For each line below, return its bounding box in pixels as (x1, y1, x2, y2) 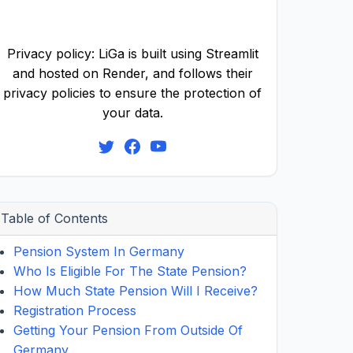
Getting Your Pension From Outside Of (13, 322, 243, 338)
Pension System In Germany (13, 243, 184, 259)
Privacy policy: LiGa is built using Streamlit (6, 46, 258, 61)
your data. (102, 105, 163, 121)
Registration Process (13, 303, 136, 318)
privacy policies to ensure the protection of (3, 85, 262, 101)
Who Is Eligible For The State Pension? (13, 263, 247, 279)
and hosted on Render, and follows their (12, 65, 253, 81)
